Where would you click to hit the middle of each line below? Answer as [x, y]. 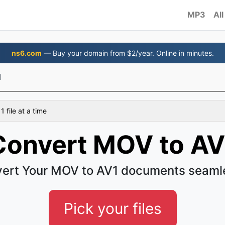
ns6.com [26, 53]
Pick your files [113, 208]
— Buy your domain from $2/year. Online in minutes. [128, 53]
